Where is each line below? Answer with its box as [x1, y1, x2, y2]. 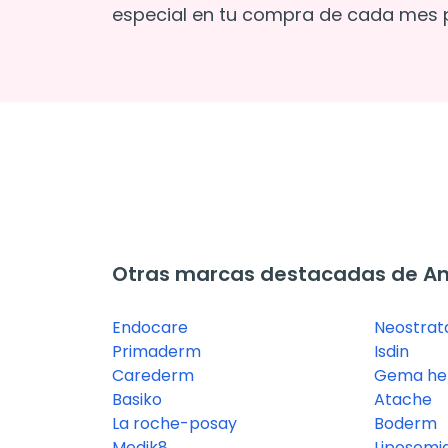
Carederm [112, 364, 194, 388]
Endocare [112, 316, 188, 340]
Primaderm [112, 340, 201, 364]
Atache [373, 388, 432, 412]
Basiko [112, 388, 162, 412]
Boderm [373, 412, 437, 436]
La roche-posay [112, 412, 237, 436]
